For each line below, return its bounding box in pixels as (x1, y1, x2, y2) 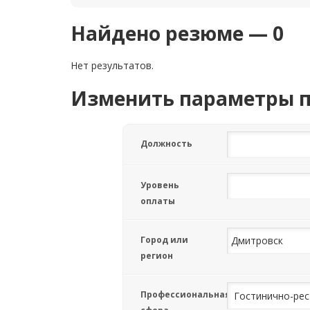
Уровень (140, 179, 179, 191)
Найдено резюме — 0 (71, 20, 284, 46)
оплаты (140, 195, 175, 207)
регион (140, 250, 173, 262)
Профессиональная (140, 289, 230, 300)
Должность (140, 138, 192, 149)
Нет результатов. (71, 59, 154, 72)
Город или (140, 234, 188, 246)
